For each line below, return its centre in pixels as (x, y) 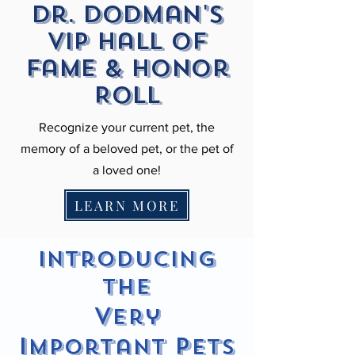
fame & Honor (127, 68)
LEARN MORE (127, 205)
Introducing (127, 260)
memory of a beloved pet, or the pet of (127, 149)
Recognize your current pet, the (127, 127)
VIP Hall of (127, 41)
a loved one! (127, 170)
